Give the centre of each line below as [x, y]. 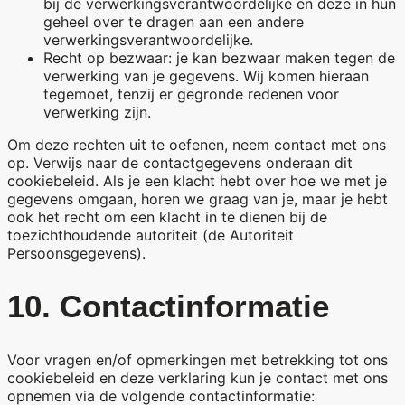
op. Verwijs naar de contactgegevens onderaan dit [180, 162]
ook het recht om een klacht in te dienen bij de [167, 217]
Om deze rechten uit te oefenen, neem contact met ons [197, 144]
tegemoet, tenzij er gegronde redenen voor [191, 94]
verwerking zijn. [97, 112]
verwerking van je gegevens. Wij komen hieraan [206, 75]
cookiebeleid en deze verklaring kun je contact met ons [198, 378]
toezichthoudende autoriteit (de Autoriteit [151, 235]
